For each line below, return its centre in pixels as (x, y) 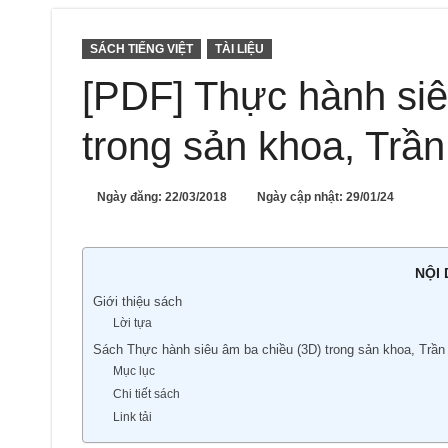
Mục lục (133, 370)
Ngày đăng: (131, 197)
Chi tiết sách (146, 393)
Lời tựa (132, 322)
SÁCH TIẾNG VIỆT (141, 49)
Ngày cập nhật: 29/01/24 (325, 197)
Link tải (132, 416)
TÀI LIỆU (239, 49)
